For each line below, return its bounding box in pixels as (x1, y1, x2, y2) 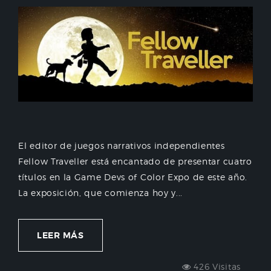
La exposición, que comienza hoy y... (18, 188, 183, 198)
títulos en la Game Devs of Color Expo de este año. (18, 172, 248, 183)
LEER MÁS (37, 230, 84, 241)
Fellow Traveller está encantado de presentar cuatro (18, 156, 252, 167)
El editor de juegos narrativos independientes (18, 140, 225, 151)
